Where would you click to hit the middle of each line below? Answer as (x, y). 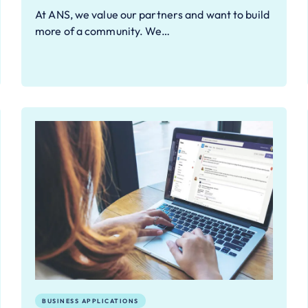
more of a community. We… (103, 31)
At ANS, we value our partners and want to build (152, 14)
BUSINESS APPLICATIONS (90, 300)
